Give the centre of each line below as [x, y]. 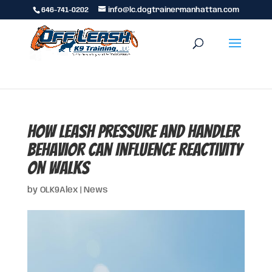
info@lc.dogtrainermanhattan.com [173, 10]
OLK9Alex [59, 190]
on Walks [58, 168]
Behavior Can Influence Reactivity [134, 150]
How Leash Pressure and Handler [133, 131]
